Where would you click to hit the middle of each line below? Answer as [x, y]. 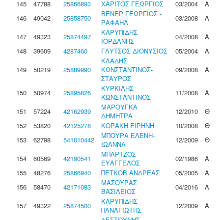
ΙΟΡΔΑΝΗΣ [118, 41]
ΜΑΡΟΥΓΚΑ [119, 107]
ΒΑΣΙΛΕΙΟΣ [118, 191]
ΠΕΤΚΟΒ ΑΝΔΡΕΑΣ [130, 173]
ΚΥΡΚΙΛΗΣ [117, 88]
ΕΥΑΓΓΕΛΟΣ [121, 163]
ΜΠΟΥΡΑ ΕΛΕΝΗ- [128, 135]
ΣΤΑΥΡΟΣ [116, 78]
